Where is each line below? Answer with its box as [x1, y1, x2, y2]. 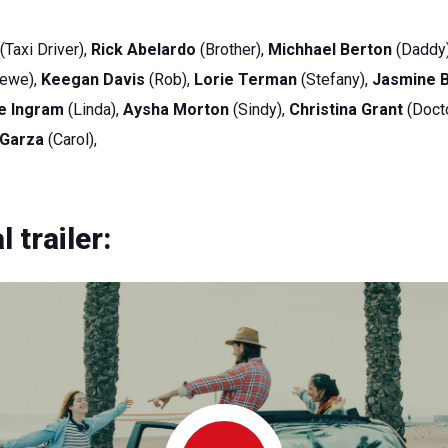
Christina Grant [289, 100, 404, 119]
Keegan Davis [41, 70, 146, 89]
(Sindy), [229, 100, 290, 119]
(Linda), [64, 100, 124, 119]
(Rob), [145, 70, 195, 89]
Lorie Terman [194, 70, 298, 89]
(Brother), [196, 40, 269, 59]
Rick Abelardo [91, 40, 197, 59]
